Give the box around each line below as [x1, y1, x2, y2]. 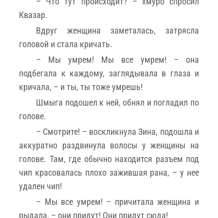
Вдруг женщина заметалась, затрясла [36, 25, 199, 36]
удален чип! [19, 181, 62, 191]
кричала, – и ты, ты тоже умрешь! [19, 81, 143, 92]
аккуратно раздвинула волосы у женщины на [19, 140, 199, 150]
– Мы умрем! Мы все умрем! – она [36, 54, 199, 65]
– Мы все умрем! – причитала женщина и [36, 196, 199, 207]
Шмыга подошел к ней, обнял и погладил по [36, 97, 199, 108]
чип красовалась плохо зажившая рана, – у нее [19, 167, 199, 178]
